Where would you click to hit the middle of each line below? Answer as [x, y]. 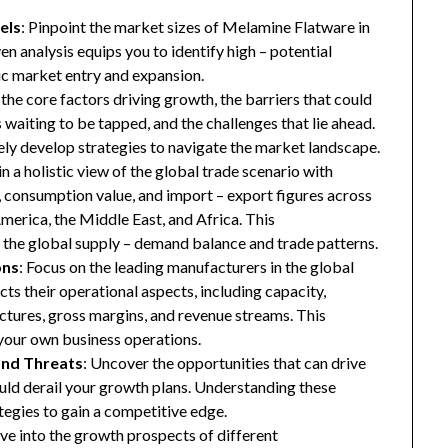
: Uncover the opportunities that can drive [225, 363]
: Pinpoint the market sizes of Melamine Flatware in [196, 27]
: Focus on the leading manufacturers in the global [187, 267]
